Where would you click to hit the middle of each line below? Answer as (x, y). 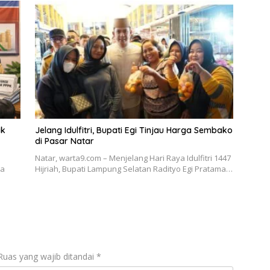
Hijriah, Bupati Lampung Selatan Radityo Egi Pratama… (133, 168)
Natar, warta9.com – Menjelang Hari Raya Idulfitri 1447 (133, 158)
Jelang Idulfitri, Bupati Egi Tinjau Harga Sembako (133, 130)
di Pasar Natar (64, 141)
